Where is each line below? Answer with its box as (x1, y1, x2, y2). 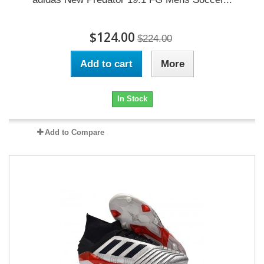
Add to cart (80, 58, 133, 70)
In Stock (117, 94, 147, 103)
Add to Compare (44, 128, 104, 137)
